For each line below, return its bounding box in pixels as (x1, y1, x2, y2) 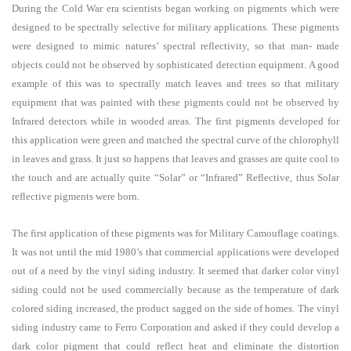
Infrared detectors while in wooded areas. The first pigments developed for (12, 115, 339, 127)
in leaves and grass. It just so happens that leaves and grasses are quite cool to (12, 153, 339, 165)
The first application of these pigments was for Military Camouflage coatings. (12, 226, 339, 239)
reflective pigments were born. (12, 190, 139, 202)
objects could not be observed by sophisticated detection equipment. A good (12, 59, 339, 71)
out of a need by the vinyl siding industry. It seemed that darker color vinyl (12, 264, 339, 277)
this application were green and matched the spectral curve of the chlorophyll (12, 134, 339, 146)
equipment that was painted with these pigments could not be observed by (12, 96, 339, 108)
